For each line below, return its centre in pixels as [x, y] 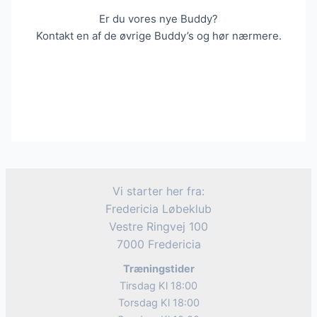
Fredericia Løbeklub [158, 208]
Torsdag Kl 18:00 [158, 302]
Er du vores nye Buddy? [158, 18]
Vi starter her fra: [158, 191]
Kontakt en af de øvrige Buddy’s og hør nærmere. [158, 35]
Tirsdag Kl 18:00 [158, 286]
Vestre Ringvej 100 [158, 226]
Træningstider [158, 269]
